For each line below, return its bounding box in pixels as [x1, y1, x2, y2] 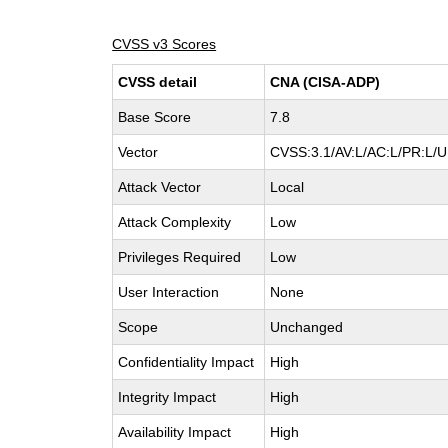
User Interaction [118, 284, 220, 300]
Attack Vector [118, 179, 202, 195]
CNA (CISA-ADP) [270, 74, 381, 90]
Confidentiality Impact [118, 354, 255, 370]
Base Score [118, 109, 192, 125]
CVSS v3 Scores [112, 36, 217, 52]
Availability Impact [118, 424, 232, 440]
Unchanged [270, 319, 344, 335]
